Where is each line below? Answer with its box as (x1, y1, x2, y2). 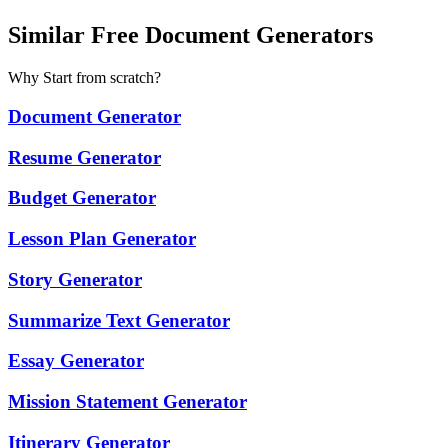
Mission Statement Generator (8, 390, 247, 412)
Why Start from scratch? (8, 69, 161, 87)
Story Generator (8, 268, 142, 290)
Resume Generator (8, 146, 161, 168)
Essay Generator (8, 350, 144, 372)
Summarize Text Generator (8, 309, 230, 331)
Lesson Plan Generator (8, 228, 196, 250)
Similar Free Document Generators (8, 22, 373, 49)
